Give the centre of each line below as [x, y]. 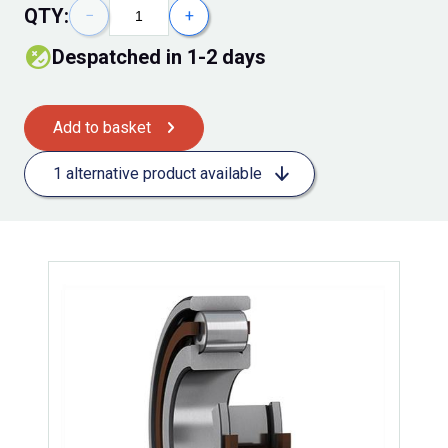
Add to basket [102, 128]
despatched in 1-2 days [165, 57]
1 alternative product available [157, 174]
